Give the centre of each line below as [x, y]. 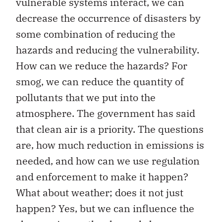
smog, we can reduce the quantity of [100, 81]
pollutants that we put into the [86, 97]
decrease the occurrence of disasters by [108, 18]
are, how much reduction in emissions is [110, 145]
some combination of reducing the [96, 34]
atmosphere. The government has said [106, 113]
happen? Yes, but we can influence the [105, 208]
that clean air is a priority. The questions [110, 129]
